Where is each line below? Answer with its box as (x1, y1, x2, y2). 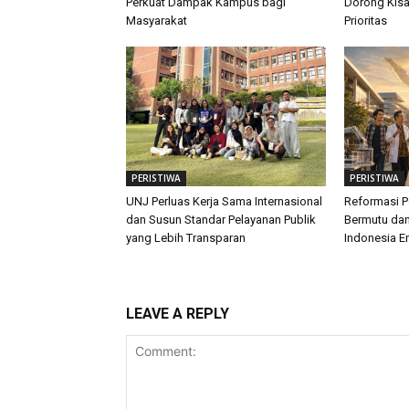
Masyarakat (126, 13, 187, 27)
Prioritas (343, 13, 387, 27)
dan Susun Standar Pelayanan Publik (126, 212, 316, 226)
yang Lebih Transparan (126, 230, 246, 245)
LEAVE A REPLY (126, 304, 229, 322)
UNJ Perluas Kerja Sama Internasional (126, 194, 322, 208)
